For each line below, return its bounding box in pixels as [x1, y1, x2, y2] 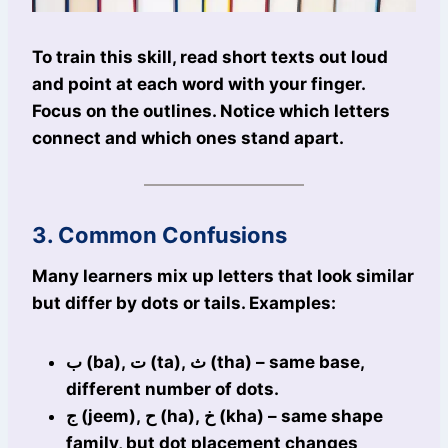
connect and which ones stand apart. [32, 128, 344, 149]
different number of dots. [66, 379, 279, 400]
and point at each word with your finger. [32, 74, 365, 95]
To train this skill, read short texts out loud [32, 47, 388, 68]
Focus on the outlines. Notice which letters [32, 101, 390, 122]
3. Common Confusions [32, 222, 287, 249]
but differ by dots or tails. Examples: [32, 293, 336, 314]
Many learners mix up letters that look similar [32, 266, 414, 287]
